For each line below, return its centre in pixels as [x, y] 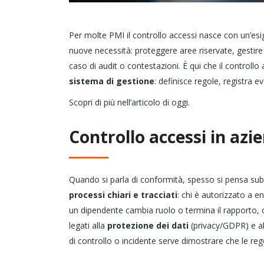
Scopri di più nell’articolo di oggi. [129, 103]
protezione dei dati [148, 226]
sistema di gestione [112, 81]
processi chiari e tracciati [123, 195]
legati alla [87, 226]
